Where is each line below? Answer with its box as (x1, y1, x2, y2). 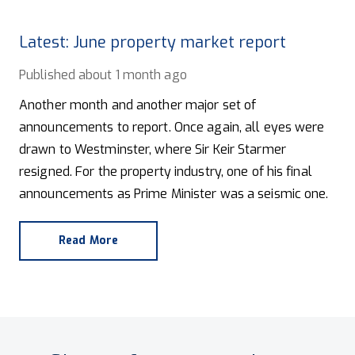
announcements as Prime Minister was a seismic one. (19, 185, 329, 202)
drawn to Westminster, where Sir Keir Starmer (19, 140, 286, 158)
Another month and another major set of (19, 96, 257, 113)
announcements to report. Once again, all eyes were (19, 118, 325, 136)
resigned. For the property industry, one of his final (19, 162, 312, 180)
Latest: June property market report (19, 31, 286, 53)
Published (19, 66, 75, 83)
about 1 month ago (78, 66, 187, 83)
